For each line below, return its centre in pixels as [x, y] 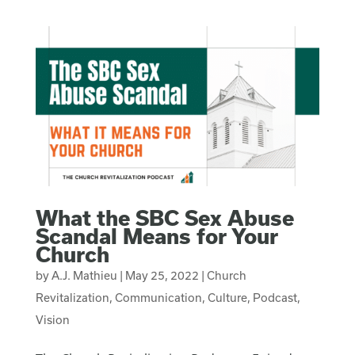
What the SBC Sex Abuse [164, 217]
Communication [158, 297]
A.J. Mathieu [84, 275]
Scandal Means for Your [157, 235]
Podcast [275, 297]
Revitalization [72, 297]
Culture [227, 297]
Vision [52, 319]
